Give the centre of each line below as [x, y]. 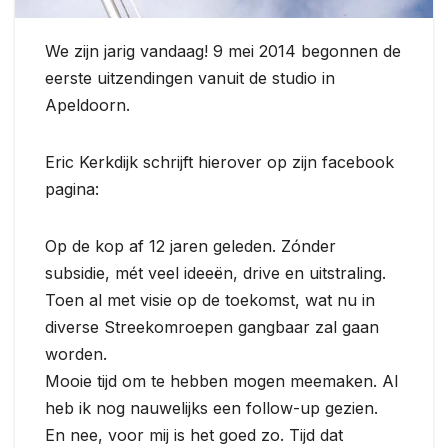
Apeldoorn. [87, 105]
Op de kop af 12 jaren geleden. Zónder [190, 246]
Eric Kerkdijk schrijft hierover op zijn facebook [219, 162]
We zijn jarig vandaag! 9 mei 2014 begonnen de [223, 51]
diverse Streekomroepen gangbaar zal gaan [212, 327]
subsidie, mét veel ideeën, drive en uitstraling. [215, 273]
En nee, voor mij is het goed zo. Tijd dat [194, 435]
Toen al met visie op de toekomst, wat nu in [210, 300]
